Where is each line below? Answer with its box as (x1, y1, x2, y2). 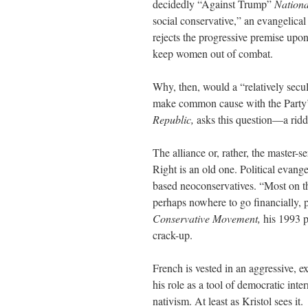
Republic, (153, 112, 194, 126)
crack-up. (153, 228, 192, 242)
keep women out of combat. (153, 46, 273, 60)
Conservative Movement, (153, 211, 261, 225)
